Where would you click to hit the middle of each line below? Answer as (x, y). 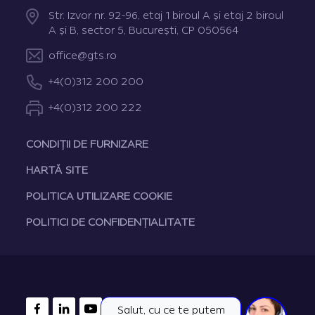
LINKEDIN (76, 304)
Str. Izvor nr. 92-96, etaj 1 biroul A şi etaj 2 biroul (166, 16)
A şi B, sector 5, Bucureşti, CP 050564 (144, 31)
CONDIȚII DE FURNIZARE (88, 144)
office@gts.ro (83, 56)
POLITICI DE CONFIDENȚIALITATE (111, 223)
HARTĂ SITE (57, 171)
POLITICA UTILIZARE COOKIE (99, 197)
